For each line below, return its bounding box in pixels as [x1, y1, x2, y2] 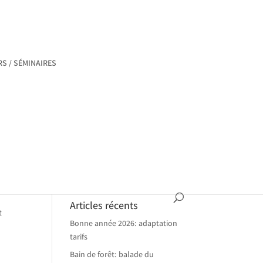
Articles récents [70, 198, 139, 212]
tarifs [70, 231, 88, 242]
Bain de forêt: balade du [70, 249, 154, 259]
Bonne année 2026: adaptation [70, 218, 178, 228]
